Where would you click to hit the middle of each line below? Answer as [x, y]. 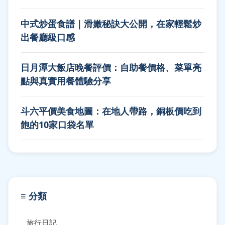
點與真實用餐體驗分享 [66, 81]
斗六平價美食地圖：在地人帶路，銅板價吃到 [111, 111]
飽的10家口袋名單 [57, 125]
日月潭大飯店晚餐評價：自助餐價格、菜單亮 [111, 67]
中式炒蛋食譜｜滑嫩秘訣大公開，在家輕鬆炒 [111, 24]
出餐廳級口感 [48, 37]
